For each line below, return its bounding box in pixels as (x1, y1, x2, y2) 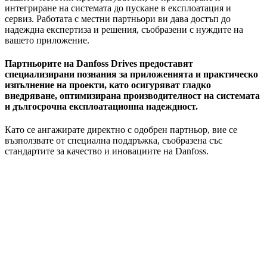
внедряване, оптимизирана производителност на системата (5, 90, 260, 101)
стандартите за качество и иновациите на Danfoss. (5, 146, 209, 157)
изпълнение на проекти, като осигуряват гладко (5, 79, 211, 90)
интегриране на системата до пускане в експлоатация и (5, 2, 231, 13)
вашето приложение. (5, 35, 89, 45)
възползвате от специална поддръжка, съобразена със (5, 135, 222, 146)
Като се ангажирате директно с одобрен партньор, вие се (5, 125, 237, 135)
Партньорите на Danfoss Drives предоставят (5, 58, 193, 69)
